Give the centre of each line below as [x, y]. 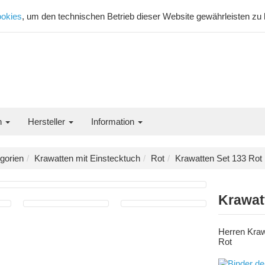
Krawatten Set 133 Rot [219, 158]
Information [114, 122]
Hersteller [48, 122]
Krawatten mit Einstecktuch [87, 158]
